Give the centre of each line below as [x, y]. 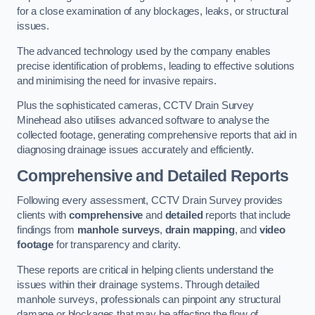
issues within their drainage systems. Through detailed [139, 284]
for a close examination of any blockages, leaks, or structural [153, 12]
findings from [47, 230]
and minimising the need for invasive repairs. [118, 81]
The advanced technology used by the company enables [144, 51]
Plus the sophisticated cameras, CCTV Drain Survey [135, 106]
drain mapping [200, 230]
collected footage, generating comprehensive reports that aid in [157, 135]
